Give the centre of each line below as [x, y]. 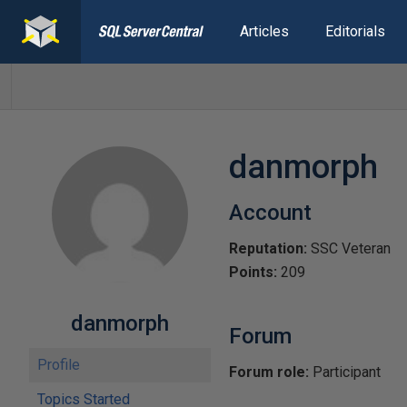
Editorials [355, 31]
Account [270, 213]
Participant [345, 372]
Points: [253, 272]
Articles [264, 31]
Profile [59, 365]
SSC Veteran [349, 248]
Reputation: [268, 248]
